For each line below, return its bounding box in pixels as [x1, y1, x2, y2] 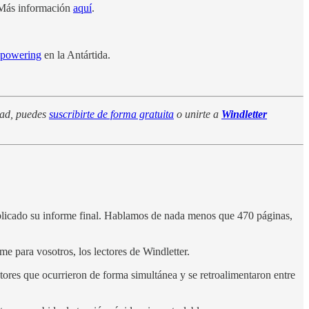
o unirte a [174, 108, 221, 120]
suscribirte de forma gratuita [49, 108, 174, 120]
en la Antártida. [41, 48, 110, 61]
